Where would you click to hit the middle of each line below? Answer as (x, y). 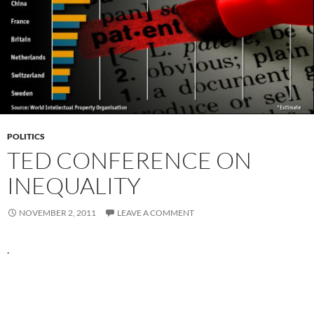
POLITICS (26, 136)
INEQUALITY (74, 185)
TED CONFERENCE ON (129, 160)
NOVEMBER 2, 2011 (57, 212)
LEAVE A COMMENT (156, 212)
